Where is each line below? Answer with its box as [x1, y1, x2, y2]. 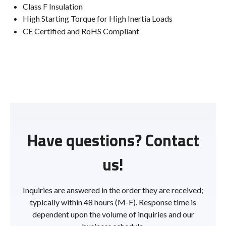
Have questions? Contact [27, 128, 199, 153]
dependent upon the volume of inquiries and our [32, 209, 194, 219]
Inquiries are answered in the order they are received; [23, 185, 203, 195]
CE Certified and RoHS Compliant [23, 26, 139, 36]
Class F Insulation [23, 1, 83, 11]
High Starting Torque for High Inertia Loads [23, 14, 173, 24]
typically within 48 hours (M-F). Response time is [30, 197, 196, 207]
